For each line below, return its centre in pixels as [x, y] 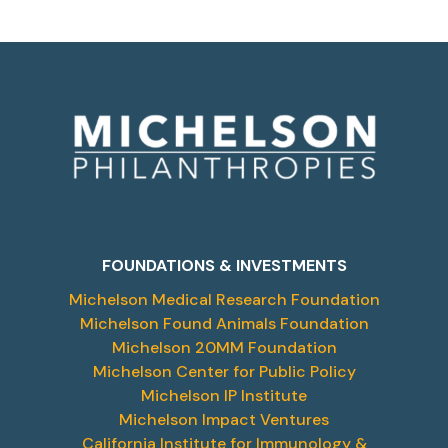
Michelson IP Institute [224, 395]
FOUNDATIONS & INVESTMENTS [224, 265]
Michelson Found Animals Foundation [224, 323]
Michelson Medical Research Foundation [224, 299]
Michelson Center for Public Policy [224, 371]
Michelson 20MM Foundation [224, 347]
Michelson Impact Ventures [224, 419]
